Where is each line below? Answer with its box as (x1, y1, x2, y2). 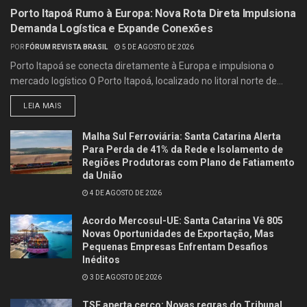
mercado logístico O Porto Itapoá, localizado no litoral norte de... (10, 75, 283, 86)
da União (82, 169, 123, 181)
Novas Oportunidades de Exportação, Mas (82, 228, 274, 239)
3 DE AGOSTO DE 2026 (88, 273, 162, 281)
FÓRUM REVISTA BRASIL (25, 42, 108, 51)
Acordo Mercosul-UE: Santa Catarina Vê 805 (82, 214, 283, 226)
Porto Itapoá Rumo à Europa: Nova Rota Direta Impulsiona (10, 6, 296, 20)
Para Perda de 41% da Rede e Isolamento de (82, 143, 283, 155)
